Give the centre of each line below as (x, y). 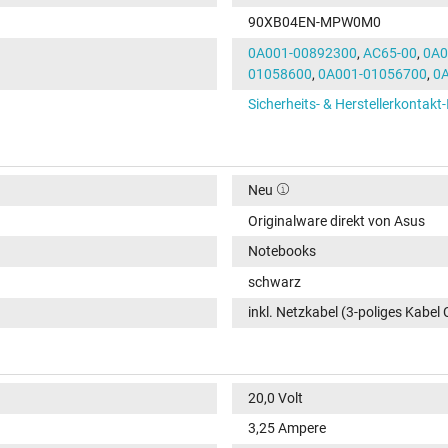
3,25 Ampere (286, 428)
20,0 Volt (275, 397)
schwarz (274, 281)
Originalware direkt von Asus (336, 220)
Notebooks (281, 251)
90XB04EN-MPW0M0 (314, 22)
